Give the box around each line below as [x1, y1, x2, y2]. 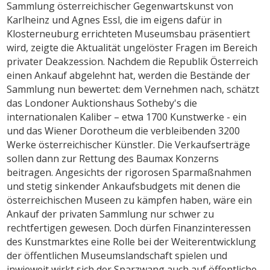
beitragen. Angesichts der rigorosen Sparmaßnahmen [7, 165, 252, 179]
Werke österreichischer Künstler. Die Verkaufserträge [7, 137, 251, 151]
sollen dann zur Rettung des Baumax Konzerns [7, 151, 219, 165]
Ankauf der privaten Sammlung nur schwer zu [7, 207, 215, 221]
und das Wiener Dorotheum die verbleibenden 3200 [7, 124, 240, 137]
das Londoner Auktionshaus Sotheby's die [7, 96, 198, 110]
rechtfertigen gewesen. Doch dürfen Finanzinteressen [7, 221, 251, 234]
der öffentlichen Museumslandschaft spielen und [7, 248, 228, 262]
